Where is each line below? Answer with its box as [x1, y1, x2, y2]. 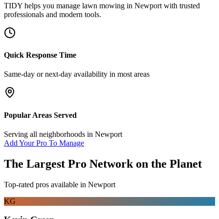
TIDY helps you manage [4, 1, 82, 10]
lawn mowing [82, 1, 125, 10]
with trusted [162, 1, 200, 10]
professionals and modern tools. [4, 10, 101, 19]
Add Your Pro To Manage [4, 138, 84, 147]
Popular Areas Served [4, 110, 77, 119]
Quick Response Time [4, 51, 76, 60]
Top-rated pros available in [4, 180, 88, 189]
